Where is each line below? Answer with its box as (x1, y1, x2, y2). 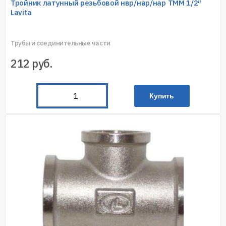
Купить (149, 91, 174, 100)
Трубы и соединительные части (11, 38, 110, 47)
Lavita (11, 7, 32, 17)
